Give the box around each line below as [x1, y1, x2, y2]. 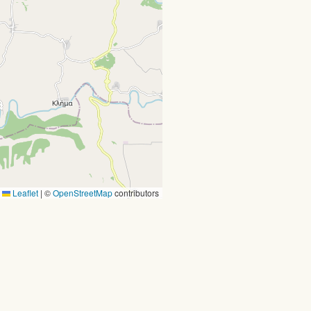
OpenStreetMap [53, 187, 112, 199]
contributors [112, 187, 159, 199]
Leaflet [10, 187, 38, 199]
